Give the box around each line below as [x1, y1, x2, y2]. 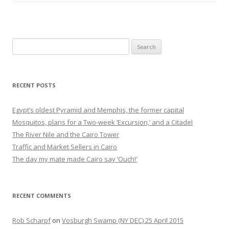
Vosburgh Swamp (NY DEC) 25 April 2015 [62, 215, 184, 225]
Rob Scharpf [12, 215, 51, 225]
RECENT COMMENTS [12, 191, 71, 199]
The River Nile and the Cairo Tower [12, 129, 119, 139]
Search [12, 39, 34, 49]
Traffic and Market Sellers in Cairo [12, 142, 117, 151]
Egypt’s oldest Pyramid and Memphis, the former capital [12, 105, 184, 114]
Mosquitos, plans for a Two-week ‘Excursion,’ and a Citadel [12, 117, 193, 127]
